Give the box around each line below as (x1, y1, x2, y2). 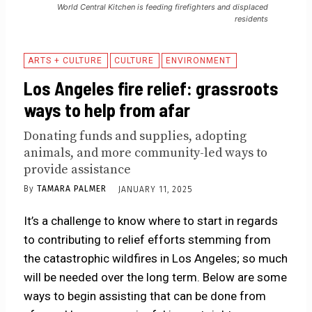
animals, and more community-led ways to (24, 144, 268, 161)
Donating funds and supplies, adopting (24, 127, 247, 144)
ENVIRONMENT (166, 55, 232, 65)
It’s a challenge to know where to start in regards (24, 213, 279, 228)
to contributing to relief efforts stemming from (24, 232, 272, 247)
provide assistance (24, 161, 132, 178)
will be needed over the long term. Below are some (24, 270, 288, 284)
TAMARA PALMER (37, 184, 107, 194)
